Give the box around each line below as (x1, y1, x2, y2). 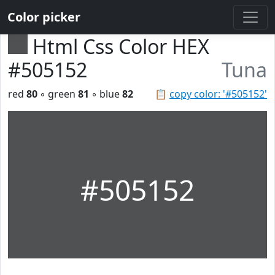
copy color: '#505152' (169, 87, 267, 101)
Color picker (7, 9, 80, 25)
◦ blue (89, 87, 122, 101)
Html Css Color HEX (33, 33, 209, 60)
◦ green (37, 87, 78, 101)
